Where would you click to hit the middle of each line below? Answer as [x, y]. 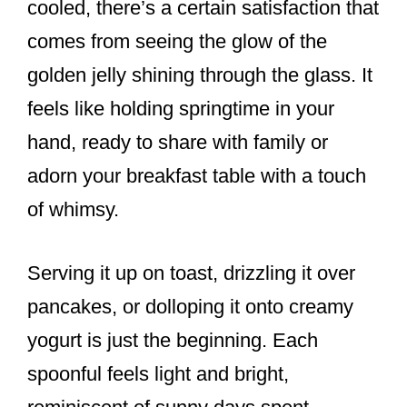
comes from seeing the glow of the [177, 42]
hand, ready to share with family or [178, 143]
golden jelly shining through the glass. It [200, 75]
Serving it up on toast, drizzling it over [191, 273]
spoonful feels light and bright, [158, 374]
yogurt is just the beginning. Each [173, 341]
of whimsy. [73, 210]
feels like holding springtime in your [181, 109]
